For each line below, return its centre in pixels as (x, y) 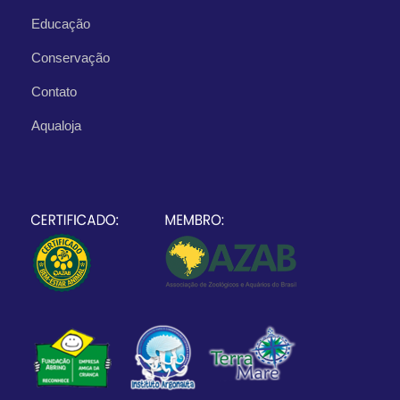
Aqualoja (56, 126)
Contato (54, 92)
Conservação (71, 58)
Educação (61, 24)
